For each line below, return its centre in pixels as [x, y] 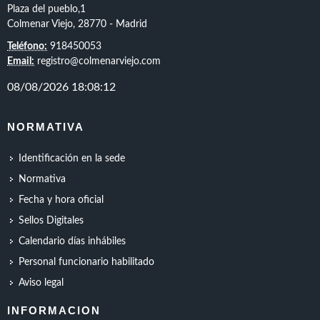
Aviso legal [41, 283]
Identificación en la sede [72, 159]
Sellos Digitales [51, 221]
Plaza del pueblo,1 [46, 9]
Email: [21, 61]
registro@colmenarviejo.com [97, 61]
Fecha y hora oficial [61, 200]
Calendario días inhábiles [72, 241]
